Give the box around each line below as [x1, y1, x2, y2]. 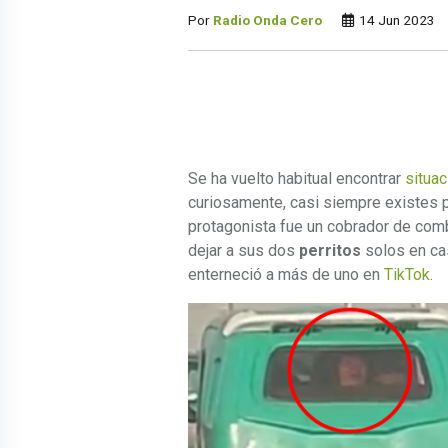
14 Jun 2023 [356, 11, 435, 28]
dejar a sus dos [188, 240, 299, 260]
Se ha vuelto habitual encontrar [188, 168, 405, 188]
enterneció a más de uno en [188, 264, 384, 284]
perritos [299, 240, 361, 260]
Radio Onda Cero [213, 11, 322, 28]
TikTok [384, 264, 430, 284]
